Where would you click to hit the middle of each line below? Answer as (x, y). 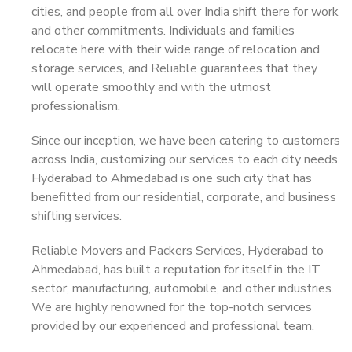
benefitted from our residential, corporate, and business (184, 197)
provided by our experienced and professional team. (173, 326)
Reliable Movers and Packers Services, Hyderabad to (178, 251)
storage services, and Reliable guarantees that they (174, 68)
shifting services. (77, 216)
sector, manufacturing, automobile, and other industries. (183, 288)
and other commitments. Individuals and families (163, 31)
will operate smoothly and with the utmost (151, 87)
